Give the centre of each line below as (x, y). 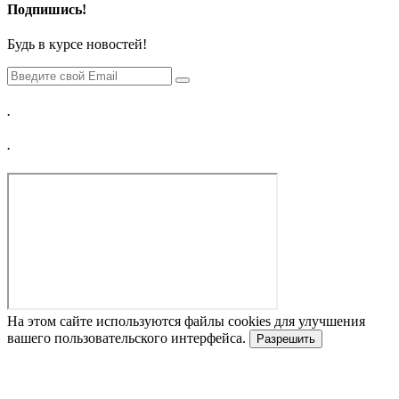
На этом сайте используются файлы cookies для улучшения (186, 322)
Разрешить (286, 339)
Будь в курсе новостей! (77, 44)
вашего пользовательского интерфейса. (128, 338)
